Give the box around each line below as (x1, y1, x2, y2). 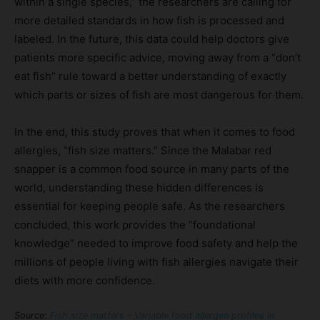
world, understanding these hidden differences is (14, 180, 264, 194)
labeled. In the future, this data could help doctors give (14, 31, 289, 46)
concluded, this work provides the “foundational (14, 217, 256, 231)
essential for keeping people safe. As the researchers (14, 199, 285, 213)
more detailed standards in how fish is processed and (14, 13, 284, 27)
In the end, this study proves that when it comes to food (14, 124, 295, 139)
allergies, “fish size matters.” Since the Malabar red (14, 143, 271, 157)
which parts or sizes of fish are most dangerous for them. (14, 87, 304, 101)
